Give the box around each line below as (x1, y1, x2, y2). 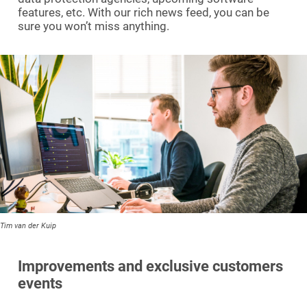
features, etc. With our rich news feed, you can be (18, 5, 269, 20)
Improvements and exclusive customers (18, 258, 283, 275)
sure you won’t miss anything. (18, 19, 169, 34)
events (18, 275, 62, 293)
